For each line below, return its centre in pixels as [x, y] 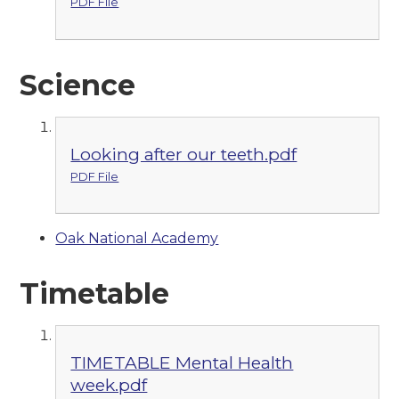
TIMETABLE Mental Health [182, 363]
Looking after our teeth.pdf [184, 154]
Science [78, 85]
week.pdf [109, 385]
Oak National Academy [137, 239]
